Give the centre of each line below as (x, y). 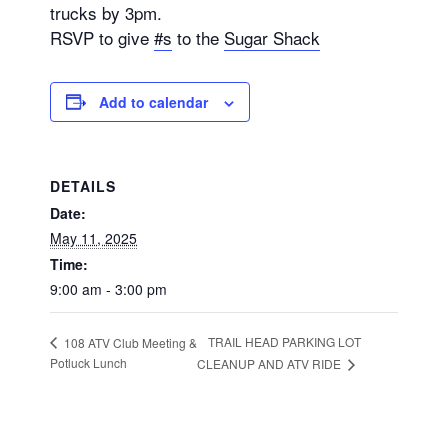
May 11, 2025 (93, 237)
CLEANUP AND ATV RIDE (271, 363)
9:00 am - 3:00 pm (108, 288)
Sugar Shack (272, 37)
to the (198, 37)
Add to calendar (153, 101)
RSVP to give (102, 37)
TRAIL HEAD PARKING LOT (285, 342)
